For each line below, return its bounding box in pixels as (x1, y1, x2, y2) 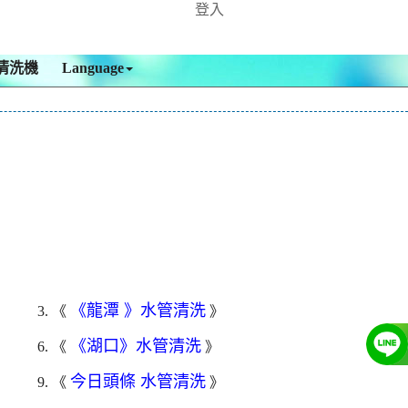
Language (62, 60, 124, 76)
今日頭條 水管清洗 (69, 372, 206, 392)
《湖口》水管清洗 (69, 337, 201, 356)
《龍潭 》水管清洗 (69, 301, 206, 321)
